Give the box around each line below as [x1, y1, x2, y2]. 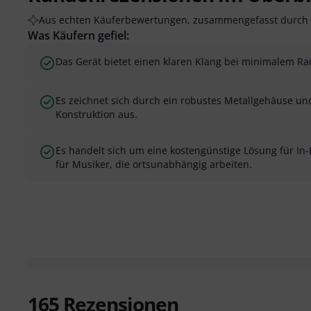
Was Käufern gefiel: [28, 27, 129, 43]
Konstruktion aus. [56, 107, 137, 121]
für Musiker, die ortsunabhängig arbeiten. [56, 157, 252, 171]
